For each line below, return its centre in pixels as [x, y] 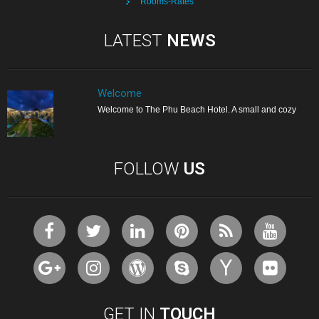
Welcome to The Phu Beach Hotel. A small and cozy [197, 109]
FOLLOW [149, 169]
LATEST [135, 40]
